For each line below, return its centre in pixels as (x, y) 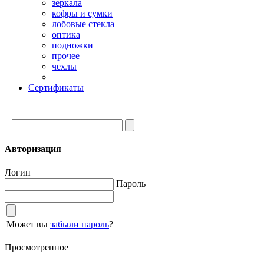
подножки (72, 45)
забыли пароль (80, 224)
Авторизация (33, 149)
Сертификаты (56, 88)
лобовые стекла (83, 24)
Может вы (28, 224)
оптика (66, 34)
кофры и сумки (82, 13)
